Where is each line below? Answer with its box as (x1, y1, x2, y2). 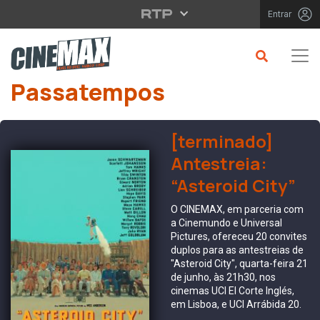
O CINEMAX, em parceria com (171, 203, 304, 215)
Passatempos (11, 76, 165, 108)
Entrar (268, 9, 291, 19)
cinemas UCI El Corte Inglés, (171, 284, 294, 296)
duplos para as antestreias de (171, 244, 304, 256)
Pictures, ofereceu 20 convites (171, 230, 307, 242)
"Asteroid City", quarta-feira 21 (171, 257, 308, 269)
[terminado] (171, 129, 273, 153)
